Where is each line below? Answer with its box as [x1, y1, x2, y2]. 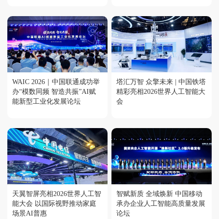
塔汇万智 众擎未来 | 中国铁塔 [116, 78, 146, 86]
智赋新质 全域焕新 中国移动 [116, 190, 203, 198]
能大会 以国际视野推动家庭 [12, 200, 96, 208]
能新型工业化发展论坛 [12, 98, 81, 106]
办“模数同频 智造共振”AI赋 [12, 88, 96, 96]
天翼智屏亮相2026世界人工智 [12, 190, 101, 198]
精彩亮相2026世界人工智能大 [116, 88, 206, 96]
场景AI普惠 [12, 210, 47, 218]
